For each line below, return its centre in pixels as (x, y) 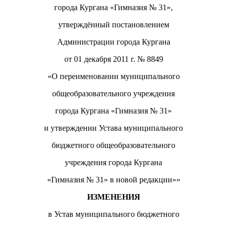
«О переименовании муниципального (113, 76)
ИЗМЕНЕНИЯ (113, 197)
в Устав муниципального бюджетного (113, 214)
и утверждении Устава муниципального (113, 128)
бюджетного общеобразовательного (113, 145)
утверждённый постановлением (113, 24)
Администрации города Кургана (113, 42)
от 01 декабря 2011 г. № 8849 (113, 59)
